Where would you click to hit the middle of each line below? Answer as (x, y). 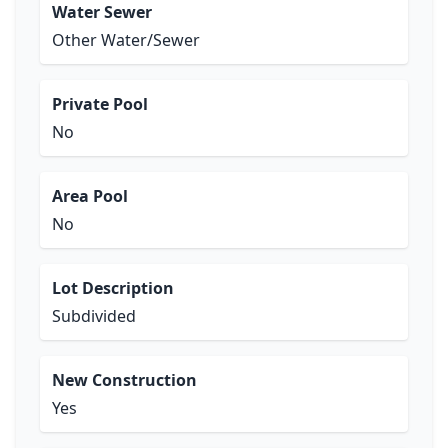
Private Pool (100, 104)
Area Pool (90, 196)
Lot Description (113, 288)
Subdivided (94, 316)
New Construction (124, 380)
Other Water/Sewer (126, 40)
